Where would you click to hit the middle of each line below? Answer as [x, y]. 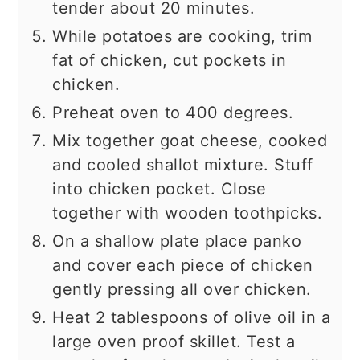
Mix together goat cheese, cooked [190, 141]
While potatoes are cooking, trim [182, 37]
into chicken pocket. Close [160, 189]
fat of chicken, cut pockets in [170, 61]
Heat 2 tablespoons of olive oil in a [192, 318]
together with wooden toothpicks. [188, 213]
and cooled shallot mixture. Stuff [183, 165]
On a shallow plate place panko [177, 241]
